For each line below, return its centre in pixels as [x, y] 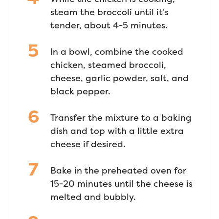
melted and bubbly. [93, 197]
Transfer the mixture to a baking [121, 118]
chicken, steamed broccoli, [108, 65]
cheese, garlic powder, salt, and [120, 78]
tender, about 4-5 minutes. [109, 25]
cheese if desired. [88, 144]
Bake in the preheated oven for [118, 170]
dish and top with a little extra [117, 131]
